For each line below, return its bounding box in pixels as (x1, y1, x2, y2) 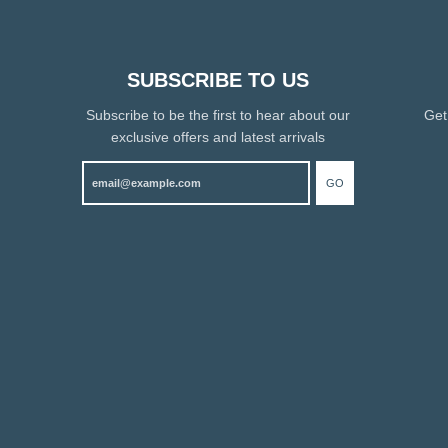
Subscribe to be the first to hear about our (86, 107, 351, 123)
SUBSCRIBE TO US (127, 69, 310, 91)
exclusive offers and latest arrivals (111, 129, 326, 145)
